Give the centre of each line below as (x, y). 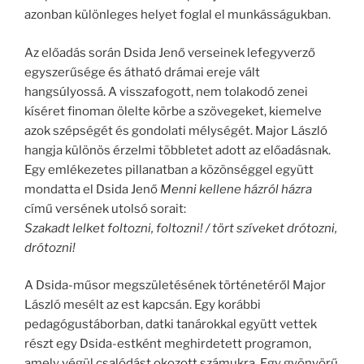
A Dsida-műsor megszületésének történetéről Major (175, 286)
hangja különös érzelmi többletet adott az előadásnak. (178, 150)
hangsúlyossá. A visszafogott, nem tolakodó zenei (166, 91)
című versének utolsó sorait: (105, 208)
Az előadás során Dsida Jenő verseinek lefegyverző (170, 52)
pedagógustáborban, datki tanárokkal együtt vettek (171, 325)
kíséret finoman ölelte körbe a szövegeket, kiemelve (173, 111)
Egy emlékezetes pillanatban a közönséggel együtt (169, 169)
